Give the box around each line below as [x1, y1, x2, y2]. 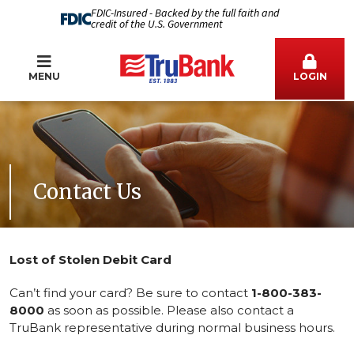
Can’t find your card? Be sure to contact [9, 285, 251, 300]
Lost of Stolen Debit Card [9, 252, 171, 267]
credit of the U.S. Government [90, 17, 223, 32]
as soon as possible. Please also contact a [44, 303, 294, 318]
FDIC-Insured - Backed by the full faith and [90, 6, 279, 21]
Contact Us [33, 179, 141, 205]
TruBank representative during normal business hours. [9, 320, 335, 335]
